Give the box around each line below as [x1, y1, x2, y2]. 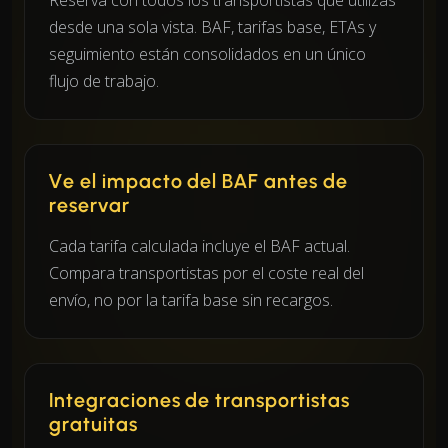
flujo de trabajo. [49, 69, 159, 92]
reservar [49, 192, 130, 217]
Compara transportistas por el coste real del [49, 261, 364, 284]
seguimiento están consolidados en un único [49, 42, 366, 65]
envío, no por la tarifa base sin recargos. [49, 288, 333, 311]
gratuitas [49, 411, 138, 436]
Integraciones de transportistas [49, 387, 350, 412]
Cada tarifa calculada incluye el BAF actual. [49, 234, 350, 257]
